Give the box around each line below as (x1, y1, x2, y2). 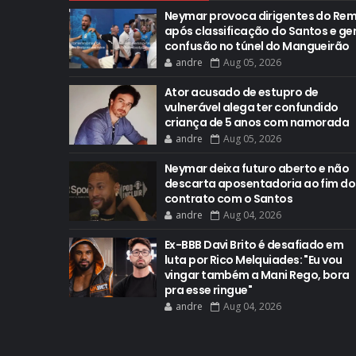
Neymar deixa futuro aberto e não (164, 161, 350, 176)
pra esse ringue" (164, 282, 253, 298)
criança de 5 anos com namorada (164, 114, 350, 130)
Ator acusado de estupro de (164, 84, 319, 100)
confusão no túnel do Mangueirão (164, 38, 350, 54)
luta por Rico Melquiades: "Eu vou (164, 252, 342, 268)
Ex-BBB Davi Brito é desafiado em (164, 237, 344, 253)
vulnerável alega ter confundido (164, 99, 339, 115)
